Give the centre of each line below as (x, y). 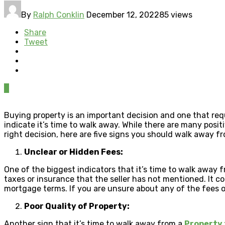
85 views (176, 15)
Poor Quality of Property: (77, 206)
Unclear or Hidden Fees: (74, 152)
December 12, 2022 (123, 15)
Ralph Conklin (59, 15)
